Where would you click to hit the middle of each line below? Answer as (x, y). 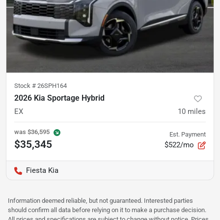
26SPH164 (52, 85)
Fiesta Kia (42, 170)
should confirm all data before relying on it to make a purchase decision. (107, 210)
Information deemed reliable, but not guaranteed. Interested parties (100, 200)
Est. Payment (188, 134)
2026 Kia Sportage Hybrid (59, 98)
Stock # (26, 85)
